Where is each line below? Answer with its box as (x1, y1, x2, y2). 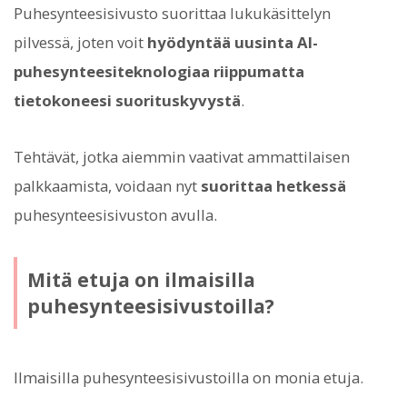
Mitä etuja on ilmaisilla (26, 266, 255, 293)
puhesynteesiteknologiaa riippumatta (14, 60, 304, 82)
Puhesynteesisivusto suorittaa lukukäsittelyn (14, 2, 331, 24)
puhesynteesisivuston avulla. (14, 203, 217, 225)
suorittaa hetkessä (201, 174, 346, 196)
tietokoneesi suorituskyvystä (14, 89, 241, 111)
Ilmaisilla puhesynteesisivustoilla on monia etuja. (14, 366, 363, 388)
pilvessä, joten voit (14, 31, 147, 53)
